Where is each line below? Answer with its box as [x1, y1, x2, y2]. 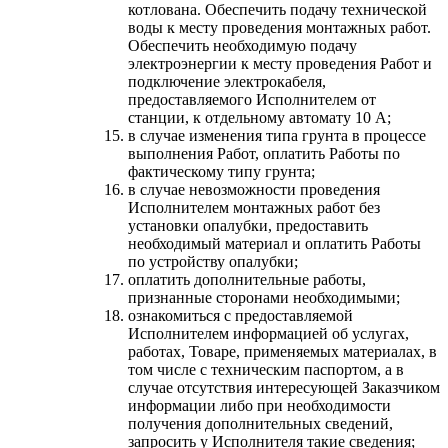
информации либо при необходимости [128, 396, 391, 414]
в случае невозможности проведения [128, 180, 380, 198]
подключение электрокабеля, [128, 72, 326, 90]
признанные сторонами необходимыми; [128, 288, 400, 306]
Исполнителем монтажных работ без [128, 198, 380, 216]
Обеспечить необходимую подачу [128, 36, 357, 54]
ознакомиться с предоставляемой [128, 306, 353, 324]
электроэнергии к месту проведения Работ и [128, 54, 432, 72]
